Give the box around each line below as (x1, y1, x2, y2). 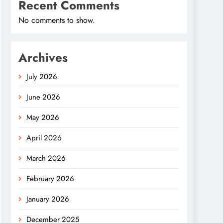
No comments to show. (18, 14, 95, 26)
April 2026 (26, 132, 62, 144)
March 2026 (26, 153, 66, 164)
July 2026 (26, 71, 57, 83)
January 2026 (26, 194, 69, 205)
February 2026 (26, 173, 74, 185)
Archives (18, 49, 68, 67)
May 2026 (26, 112, 59, 123)
